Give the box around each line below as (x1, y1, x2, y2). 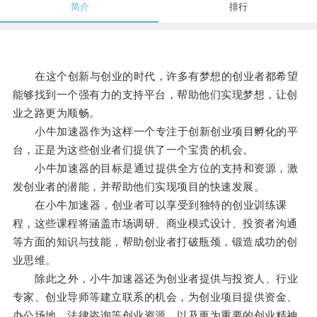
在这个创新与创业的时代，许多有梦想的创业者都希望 (12, 70, 299, 83)
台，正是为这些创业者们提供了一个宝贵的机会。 (12, 144, 254, 156)
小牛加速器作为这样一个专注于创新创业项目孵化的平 (12, 125, 299, 138)
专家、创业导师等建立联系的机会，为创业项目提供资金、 (12, 291, 298, 304)
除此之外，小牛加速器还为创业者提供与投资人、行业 (12, 272, 299, 285)
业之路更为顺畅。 (12, 107, 100, 120)
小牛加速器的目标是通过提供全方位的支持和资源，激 (12, 162, 299, 175)
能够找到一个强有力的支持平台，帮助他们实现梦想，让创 (12, 88, 298, 101)
